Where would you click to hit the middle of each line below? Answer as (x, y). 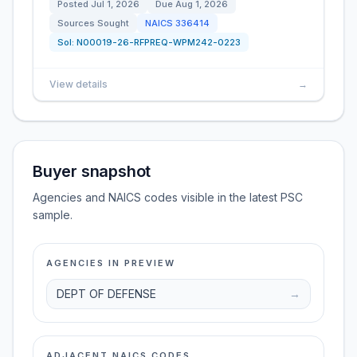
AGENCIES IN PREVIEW (111, 263)
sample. (53, 215)
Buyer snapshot (92, 171)
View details (78, 84)
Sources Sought (93, 23)
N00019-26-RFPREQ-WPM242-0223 (159, 42)
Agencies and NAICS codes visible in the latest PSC (168, 197)
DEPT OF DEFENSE (106, 294)
